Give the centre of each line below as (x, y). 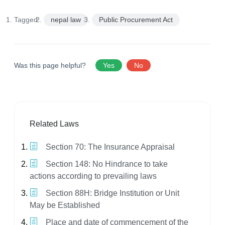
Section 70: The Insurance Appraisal (109, 147)
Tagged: (27, 20)
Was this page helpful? (51, 66)
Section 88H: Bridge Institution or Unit (111, 193)
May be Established (65, 205)
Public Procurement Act (136, 20)
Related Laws (54, 124)
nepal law (66, 20)
